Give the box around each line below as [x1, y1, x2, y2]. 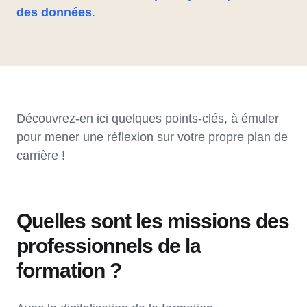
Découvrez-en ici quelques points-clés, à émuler [16, 111, 279, 125]
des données [16, 5, 92, 19]
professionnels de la [16, 234, 201, 257]
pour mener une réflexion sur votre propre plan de [16, 130, 288, 144]
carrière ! [16, 148, 65, 162]
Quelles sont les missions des [16, 209, 289, 232]
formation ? [16, 258, 121, 282]
